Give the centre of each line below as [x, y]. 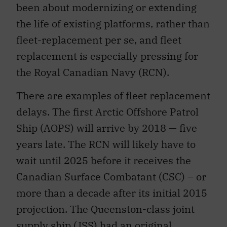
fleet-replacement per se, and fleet [99, 40]
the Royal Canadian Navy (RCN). [93, 72]
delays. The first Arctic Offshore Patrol [107, 112]
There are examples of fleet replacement [113, 96]
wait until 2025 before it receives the [104, 161]
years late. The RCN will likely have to [106, 144]
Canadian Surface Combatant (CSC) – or [111, 177]
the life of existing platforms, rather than [113, 23]
